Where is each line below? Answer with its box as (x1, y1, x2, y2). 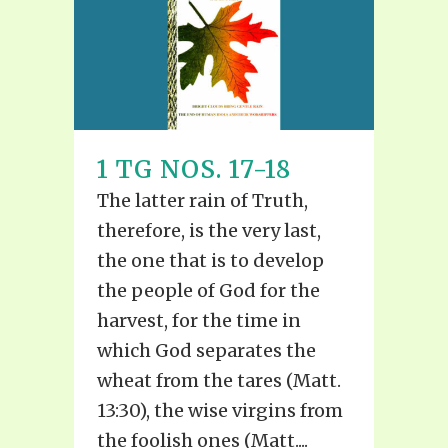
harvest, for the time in (97, 308, 301, 332)
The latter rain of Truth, (97, 188, 308, 212)
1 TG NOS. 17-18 (97, 153, 291, 185)
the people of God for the (97, 278, 320, 302)
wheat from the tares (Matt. (97, 368, 341, 392)
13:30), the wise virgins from (97, 398, 343, 422)
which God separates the (97, 338, 316, 362)
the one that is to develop (97, 248, 324, 272)
